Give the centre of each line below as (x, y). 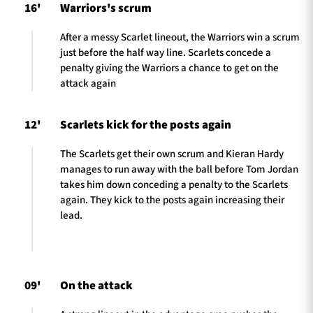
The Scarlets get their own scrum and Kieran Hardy (172, 154)
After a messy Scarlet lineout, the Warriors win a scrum (180, 37)
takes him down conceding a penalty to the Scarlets (174, 185)
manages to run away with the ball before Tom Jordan (179, 170)
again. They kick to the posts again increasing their (172, 201)
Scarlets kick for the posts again (146, 125)
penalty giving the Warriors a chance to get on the (169, 68)
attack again (88, 83)
